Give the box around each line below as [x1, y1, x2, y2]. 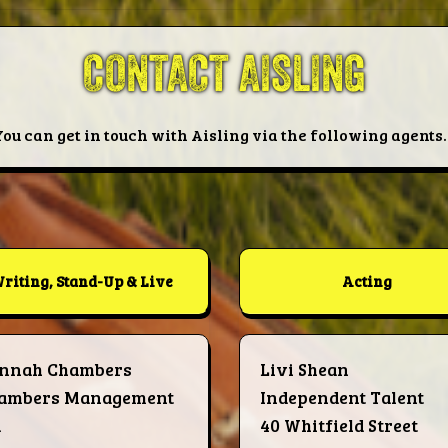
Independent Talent [260, 385, 424, 410]
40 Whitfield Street [260, 413, 418, 438]
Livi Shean [260, 357, 349, 382]
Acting [341, 271, 392, 292]
